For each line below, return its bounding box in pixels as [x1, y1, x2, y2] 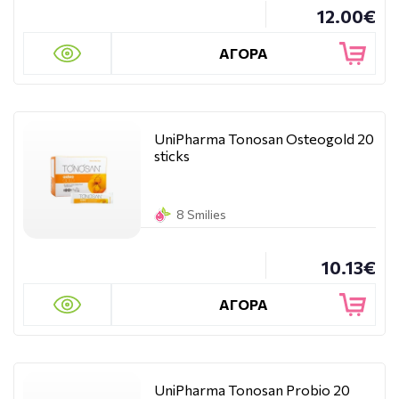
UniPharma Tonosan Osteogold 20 [154, 130, 374, 147]
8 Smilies [176, 207, 226, 222]
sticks [154, 147, 190, 164]
